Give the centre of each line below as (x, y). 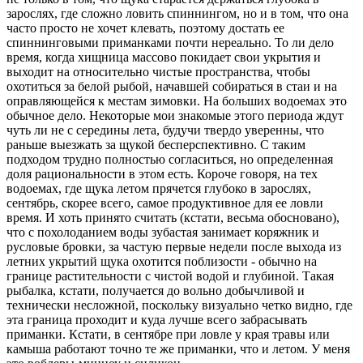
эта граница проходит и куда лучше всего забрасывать (157, 319)
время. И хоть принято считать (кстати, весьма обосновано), (173, 217)
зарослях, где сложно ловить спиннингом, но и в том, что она (177, 13)
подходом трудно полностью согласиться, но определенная (170, 159)
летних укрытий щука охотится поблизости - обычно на (162, 261)
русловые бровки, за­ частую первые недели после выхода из (174, 246)
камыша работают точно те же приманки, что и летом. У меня (178, 348)
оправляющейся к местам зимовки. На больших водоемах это (177, 100)
